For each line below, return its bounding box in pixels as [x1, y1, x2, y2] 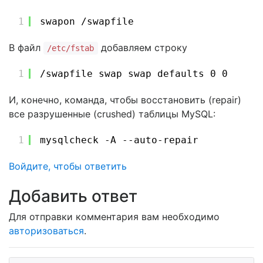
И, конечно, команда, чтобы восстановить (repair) [9, 94, 241, 106]
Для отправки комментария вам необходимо [9, 211, 220, 222]
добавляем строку [97, 42, 187, 53]
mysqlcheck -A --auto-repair [40, 134, 198, 146]
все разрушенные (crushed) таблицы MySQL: [9, 108, 215, 120]
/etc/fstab [47, 43, 95, 53]
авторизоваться [9, 225, 84, 237]
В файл [9, 42, 43, 53]
